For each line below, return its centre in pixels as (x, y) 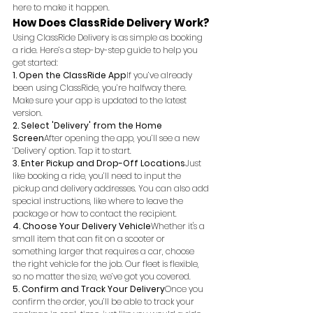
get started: (35, 62)
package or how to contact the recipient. (95, 213)
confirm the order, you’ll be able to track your (104, 301)
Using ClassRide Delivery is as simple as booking (109, 37)
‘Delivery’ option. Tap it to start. (72, 150)
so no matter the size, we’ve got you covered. (102, 276)
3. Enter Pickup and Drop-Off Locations (99, 163)
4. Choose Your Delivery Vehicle (82, 226)
